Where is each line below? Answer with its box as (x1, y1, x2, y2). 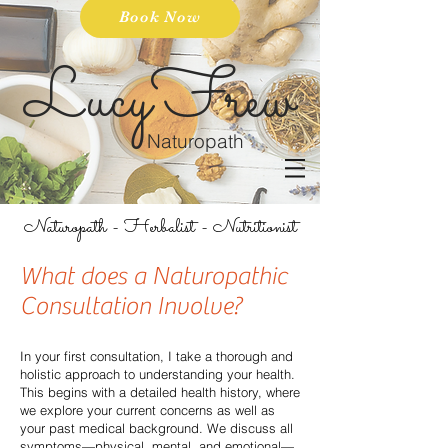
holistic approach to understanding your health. (20, 366, 295, 382)
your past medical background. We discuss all (20, 420, 293, 436)
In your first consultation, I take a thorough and (20, 348, 293, 364)
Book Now (119, 8, 201, 26)
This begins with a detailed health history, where (20, 384, 300, 400)
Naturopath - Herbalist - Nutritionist (23, 212, 297, 243)
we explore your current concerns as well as (20, 402, 275, 418)
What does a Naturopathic (20, 262, 287, 291)
